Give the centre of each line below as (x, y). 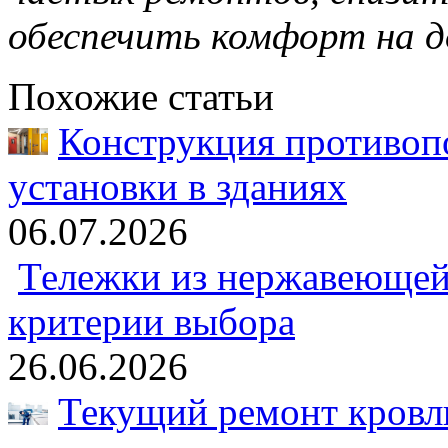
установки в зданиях (177, 186)
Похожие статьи (141, 96)
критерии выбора (151, 321)
